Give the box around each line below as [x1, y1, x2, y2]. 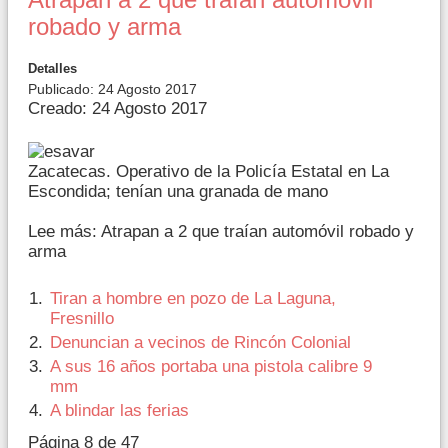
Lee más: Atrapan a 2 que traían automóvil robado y [28, 222, 414, 242]
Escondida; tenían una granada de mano [28, 182, 328, 202]
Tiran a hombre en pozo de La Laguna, [50, 289, 336, 309]
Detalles [28, 60, 77, 76]
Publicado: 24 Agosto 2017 [28, 80, 197, 97]
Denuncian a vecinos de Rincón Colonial [50, 333, 351, 353]
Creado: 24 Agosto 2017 [28, 98, 207, 118]
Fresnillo [50, 309, 114, 329]
